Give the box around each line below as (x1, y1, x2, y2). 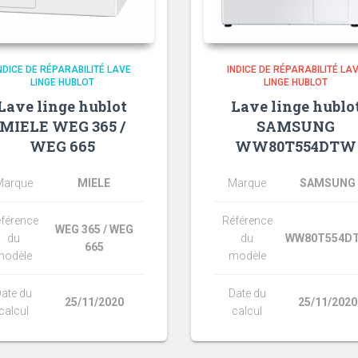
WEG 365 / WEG (54, 222, 133, 236)
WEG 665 (29, 136, 95, 156)
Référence (221, 213, 272, 227)
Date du (228, 286, 266, 300)
